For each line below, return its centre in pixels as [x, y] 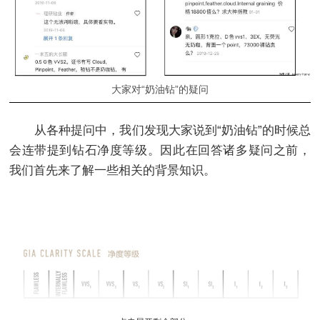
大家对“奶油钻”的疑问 [160, 89]
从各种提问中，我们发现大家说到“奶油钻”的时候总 [160, 130]
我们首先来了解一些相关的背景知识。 [112, 170]
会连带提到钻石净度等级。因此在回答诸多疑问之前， [160, 150]
